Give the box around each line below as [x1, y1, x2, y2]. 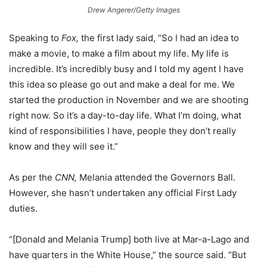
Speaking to [9, 32, 61, 44]
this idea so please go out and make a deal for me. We [9, 79, 235, 91]
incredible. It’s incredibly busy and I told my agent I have [9, 63, 244, 75]
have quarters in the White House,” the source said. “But [9, 249, 246, 261]
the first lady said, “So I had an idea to [81, 32, 239, 44]
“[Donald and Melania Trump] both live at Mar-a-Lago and [9, 234, 249, 246]
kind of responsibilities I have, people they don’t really [9, 125, 236, 137]
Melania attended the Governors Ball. [79, 172, 235, 184]
